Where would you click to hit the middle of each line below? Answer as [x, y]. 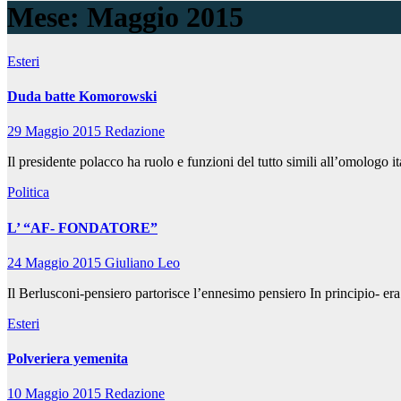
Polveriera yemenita [68, 359]
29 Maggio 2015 [56, 132]
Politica [28, 192]
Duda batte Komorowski [82, 97]
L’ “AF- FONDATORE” [82, 227]
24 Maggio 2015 [56, 262]
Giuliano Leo [142, 262]
